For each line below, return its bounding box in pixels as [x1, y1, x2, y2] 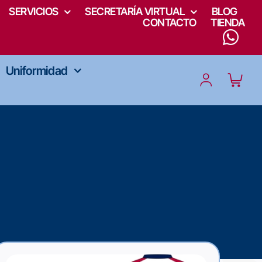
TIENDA [211, 16, 245, 29]
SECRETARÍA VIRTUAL [85, 5, 185, 18]
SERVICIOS [9, 5, 58, 18]
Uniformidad [5, 63, 68, 78]
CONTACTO [143, 16, 196, 29]
